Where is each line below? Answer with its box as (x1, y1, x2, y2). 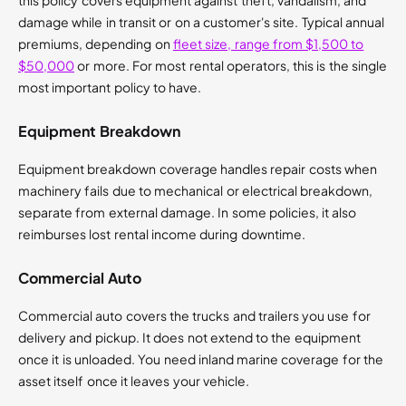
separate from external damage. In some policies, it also (18, 204, 357, 221)
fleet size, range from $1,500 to (172, 35, 364, 53)
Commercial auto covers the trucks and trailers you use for (18, 307, 371, 324)
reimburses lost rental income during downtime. (18, 226, 305, 243)
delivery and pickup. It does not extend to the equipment (18, 329, 361, 346)
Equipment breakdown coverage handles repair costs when (18, 160, 377, 178)
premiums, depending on (18, 35, 173, 53)
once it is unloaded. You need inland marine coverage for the (18, 351, 383, 368)
